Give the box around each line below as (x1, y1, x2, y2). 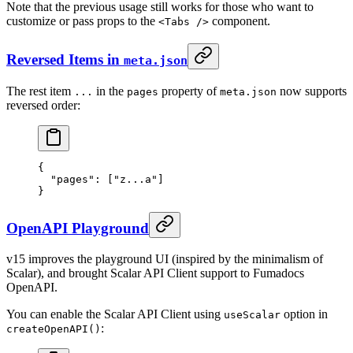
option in (281, 307, 328, 321)
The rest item (6, 84, 74, 98)
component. (209, 14, 270, 28)
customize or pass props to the (6, 14, 158, 28)
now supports (277, 84, 347, 98)
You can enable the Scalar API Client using (6, 307, 224, 321)
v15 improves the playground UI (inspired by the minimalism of (6, 252, 323, 266)
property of (158, 84, 220, 98)
